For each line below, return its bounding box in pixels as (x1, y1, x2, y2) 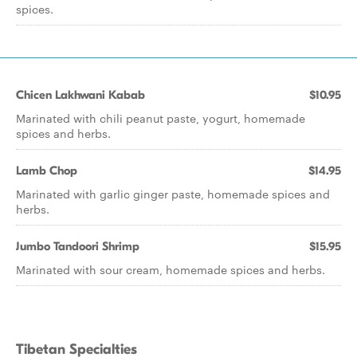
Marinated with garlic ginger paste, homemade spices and (16, 186, 330, 202)
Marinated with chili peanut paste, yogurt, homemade (16, 110, 305, 126)
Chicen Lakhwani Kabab (16, 88, 145, 102)
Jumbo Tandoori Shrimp (16, 239, 139, 253)
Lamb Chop (16, 163, 77, 178)
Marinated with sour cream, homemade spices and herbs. (16, 261, 325, 277)
